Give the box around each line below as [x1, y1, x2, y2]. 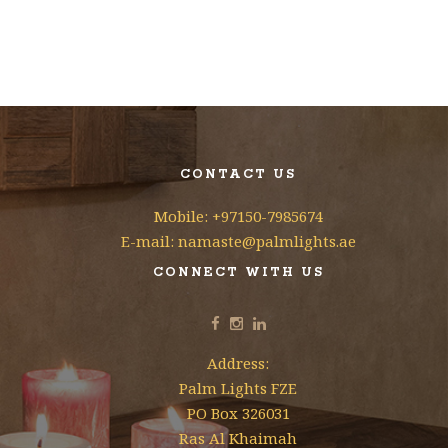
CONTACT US [180, 167, 296, 182]
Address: [207, 353, 269, 373]
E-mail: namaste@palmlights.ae [120, 231, 356, 251]
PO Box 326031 [186, 403, 290, 423]
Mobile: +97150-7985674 [153, 206, 323, 226]
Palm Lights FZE [179, 378, 297, 398]
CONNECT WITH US [152, 265, 324, 280]
